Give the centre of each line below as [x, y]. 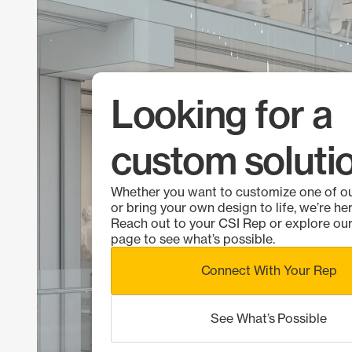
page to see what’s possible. [193, 238]
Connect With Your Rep [269, 270]
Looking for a [222, 114]
